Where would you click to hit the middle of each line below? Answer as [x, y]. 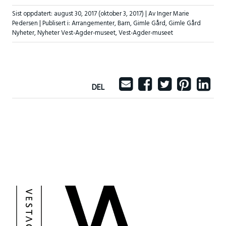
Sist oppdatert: [33, 14]
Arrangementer [93, 24]
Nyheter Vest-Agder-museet [76, 33]
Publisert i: [57, 24]
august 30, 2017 [75, 14]
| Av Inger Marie [167, 14]
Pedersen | [27, 24]
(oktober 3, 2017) [121, 14]
